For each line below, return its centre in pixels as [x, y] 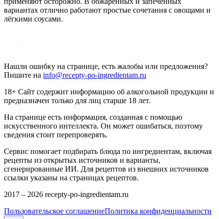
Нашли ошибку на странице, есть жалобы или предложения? [106, 66]
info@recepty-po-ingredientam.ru [95, 75]
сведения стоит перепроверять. [56, 134]
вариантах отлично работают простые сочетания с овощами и [107, 10]
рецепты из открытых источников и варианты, [82, 160]
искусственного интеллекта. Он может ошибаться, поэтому [103, 126]
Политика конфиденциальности [158, 211]
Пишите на [22, 75]
